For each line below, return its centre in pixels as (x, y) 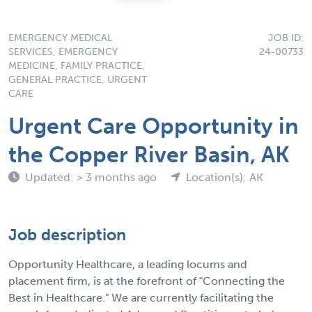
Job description (67, 234)
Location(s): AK (225, 177)
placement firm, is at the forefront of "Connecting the (147, 281)
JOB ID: (286, 38)
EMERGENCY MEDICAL (60, 38)
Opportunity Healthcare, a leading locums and (128, 264)
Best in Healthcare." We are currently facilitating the (141, 297)
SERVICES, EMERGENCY (63, 52)
